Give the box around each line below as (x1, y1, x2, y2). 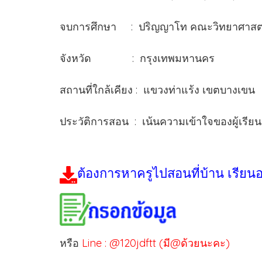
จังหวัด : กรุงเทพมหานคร (60, 51, 220, 65)
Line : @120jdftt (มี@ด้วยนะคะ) (82, 236, 230, 250)
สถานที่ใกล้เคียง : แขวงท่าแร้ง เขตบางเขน (60, 82, 255, 96)
